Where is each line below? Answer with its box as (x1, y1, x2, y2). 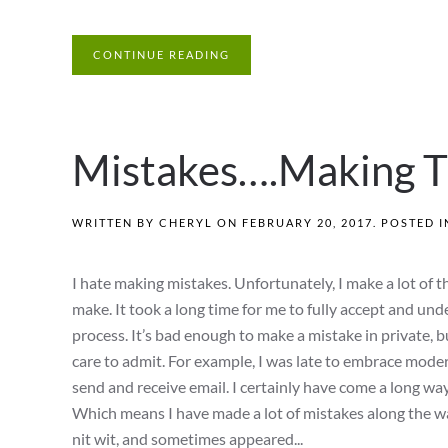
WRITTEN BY (72, 216, 159, 230)
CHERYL (159, 216, 213, 230)
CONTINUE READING (93, 48, 230, 62)
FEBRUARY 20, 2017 (242, 216, 373, 230)
